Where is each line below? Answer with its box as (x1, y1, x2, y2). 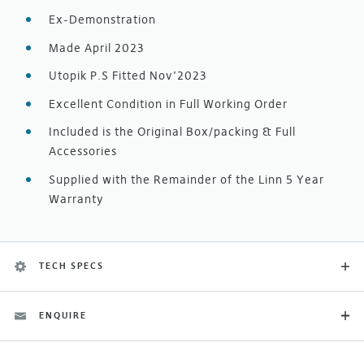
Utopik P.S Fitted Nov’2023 (49, 68, 207, 83)
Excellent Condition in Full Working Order (49, 96, 288, 111)
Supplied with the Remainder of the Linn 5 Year (49, 171, 324, 187)
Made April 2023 (49, 40, 145, 55)
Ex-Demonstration (49, 12, 156, 27)
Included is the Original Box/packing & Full (49, 124, 296, 139)
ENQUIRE (38, 310, 87, 322)
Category (15, 339, 69, 354)
